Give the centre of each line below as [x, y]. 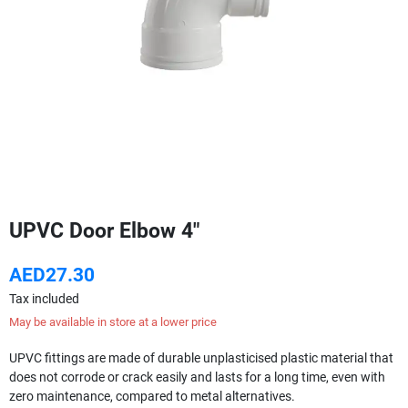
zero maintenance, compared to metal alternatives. [152, 396]
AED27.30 [52, 275]
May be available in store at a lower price [113, 321]
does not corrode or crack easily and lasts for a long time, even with [197, 377]
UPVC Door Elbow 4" [104, 230]
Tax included [44, 298]
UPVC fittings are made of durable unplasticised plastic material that [201, 357]
